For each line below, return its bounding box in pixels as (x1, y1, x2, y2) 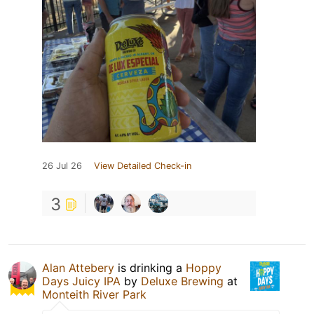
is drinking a (114, 261, 186, 275)
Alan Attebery (42, 261, 114, 275)
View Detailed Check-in (94, 161, 191, 172)
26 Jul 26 (42, 161, 82, 172)
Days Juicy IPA (42, 274, 121, 289)
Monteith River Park (42, 287, 146, 302)
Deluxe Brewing (141, 274, 224, 289)
